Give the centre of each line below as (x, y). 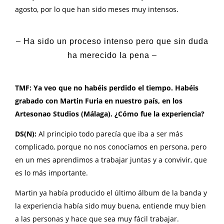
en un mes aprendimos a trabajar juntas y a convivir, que (111, 159)
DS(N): (26, 133)
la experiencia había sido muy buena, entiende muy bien (110, 205)
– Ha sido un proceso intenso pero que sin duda (112, 41)
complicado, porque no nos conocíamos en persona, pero (111, 146)
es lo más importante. (52, 172)
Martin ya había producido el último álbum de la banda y (111, 192)
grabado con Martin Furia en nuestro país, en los (99, 100)
